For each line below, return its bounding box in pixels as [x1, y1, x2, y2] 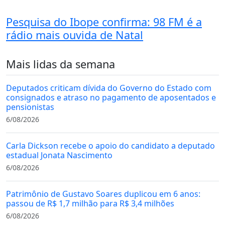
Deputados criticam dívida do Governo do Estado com [6, 82, 211, 93]
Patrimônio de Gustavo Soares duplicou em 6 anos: [6, 188, 200, 199]
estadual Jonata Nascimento [6, 149, 113, 161]
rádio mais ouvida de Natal [6, 27, 143, 42]
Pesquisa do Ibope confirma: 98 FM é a [6, 14, 202, 29]
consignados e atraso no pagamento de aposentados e [6, 91, 216, 103]
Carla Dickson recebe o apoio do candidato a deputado [6, 140, 215, 151]
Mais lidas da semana [6, 56, 115, 71]
